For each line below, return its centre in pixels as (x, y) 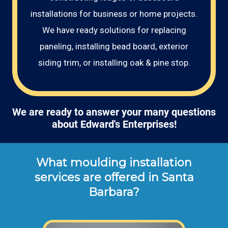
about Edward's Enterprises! (114, 124)
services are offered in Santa (114, 177)
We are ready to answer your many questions (114, 112)
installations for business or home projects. (114, 14)
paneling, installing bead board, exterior (114, 46)
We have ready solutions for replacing (114, 30)
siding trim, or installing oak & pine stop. (114, 63)
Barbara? (114, 192)
